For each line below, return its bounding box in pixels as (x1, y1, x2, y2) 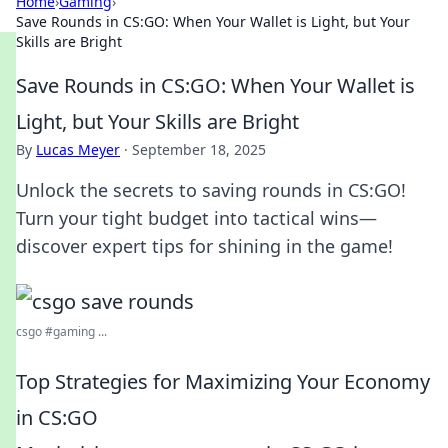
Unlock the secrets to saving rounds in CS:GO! (16, 178, 406, 202)
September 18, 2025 (132, 140, 266, 159)
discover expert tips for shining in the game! (16, 234, 393, 258)
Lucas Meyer (36, 140, 120, 159)
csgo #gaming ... (16, 323, 107, 340)
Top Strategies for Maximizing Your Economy (16, 368, 430, 395)
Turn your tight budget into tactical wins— (16, 206, 377, 230)
